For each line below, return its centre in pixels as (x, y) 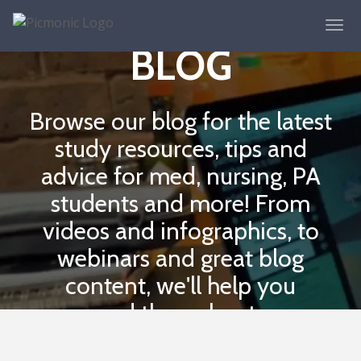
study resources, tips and (180, 148)
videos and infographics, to (180, 230)
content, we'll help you (180, 285)
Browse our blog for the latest (180, 121)
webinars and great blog (180, 258)
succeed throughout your (180, 313)
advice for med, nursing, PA (180, 176)
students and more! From (180, 203)
